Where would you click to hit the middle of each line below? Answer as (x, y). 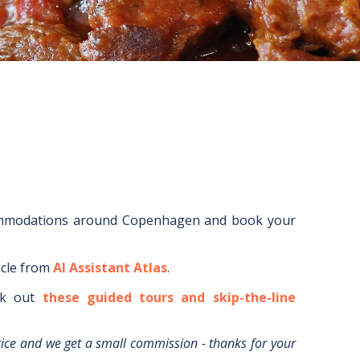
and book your (247, 220)
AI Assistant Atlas (110, 268)
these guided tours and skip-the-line (169, 297)
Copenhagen (161, 220)
